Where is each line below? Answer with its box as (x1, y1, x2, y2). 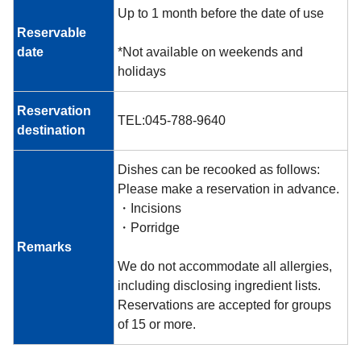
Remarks (17, 240, 72, 255)
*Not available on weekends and (118, 45, 303, 60)
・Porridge (118, 221, 180, 235)
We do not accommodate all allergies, (118, 259, 332, 274)
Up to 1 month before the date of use (118, 6, 324, 21)
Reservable (17, 26, 86, 40)
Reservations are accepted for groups (118, 298, 331, 313)
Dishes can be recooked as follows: (118, 163, 320, 177)
